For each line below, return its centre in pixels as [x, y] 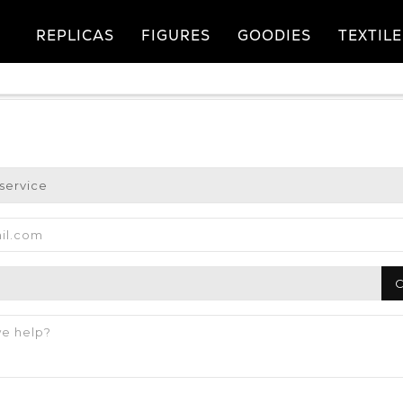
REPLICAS [75, 36]
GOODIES [274, 36]
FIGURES [175, 36]
